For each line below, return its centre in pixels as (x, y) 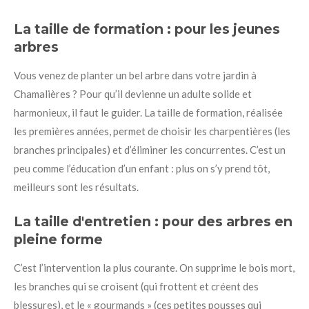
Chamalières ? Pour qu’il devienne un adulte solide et (133, 94)
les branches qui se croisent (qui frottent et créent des (136, 286)
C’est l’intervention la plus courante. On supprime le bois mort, (154, 267)
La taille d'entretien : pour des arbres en (153, 221)
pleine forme (58, 239)
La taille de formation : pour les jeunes (147, 29)
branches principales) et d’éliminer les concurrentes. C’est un (150, 150)
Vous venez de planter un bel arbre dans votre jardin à (135, 75)
